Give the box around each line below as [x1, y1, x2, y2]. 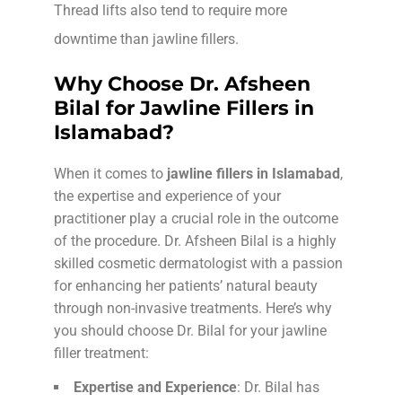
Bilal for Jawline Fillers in [54, 95, 314, 120]
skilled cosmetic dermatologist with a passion [54, 254, 343, 272]
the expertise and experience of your [54, 187, 281, 205]
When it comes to [54, 164, 167, 182]
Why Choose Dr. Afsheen [54, 71, 310, 96]
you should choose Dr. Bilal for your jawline [54, 321, 327, 339]
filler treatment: [54, 344, 149, 362]
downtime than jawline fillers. [54, 30, 239, 48]
